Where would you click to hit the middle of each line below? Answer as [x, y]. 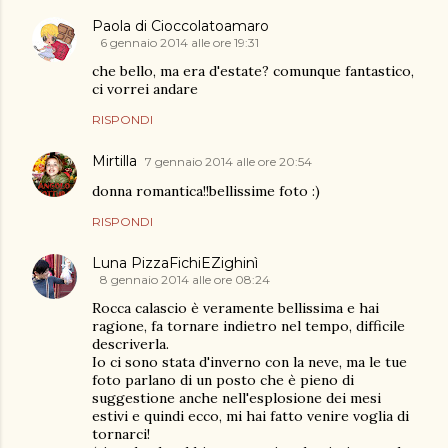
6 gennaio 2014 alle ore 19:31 [179, 43]
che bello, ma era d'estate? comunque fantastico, [253, 71]
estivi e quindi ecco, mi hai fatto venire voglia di [250, 416]
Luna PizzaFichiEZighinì [175, 263]
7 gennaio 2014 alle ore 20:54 [228, 162]
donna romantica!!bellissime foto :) [206, 191]
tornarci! [121, 434]
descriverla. [130, 344]
